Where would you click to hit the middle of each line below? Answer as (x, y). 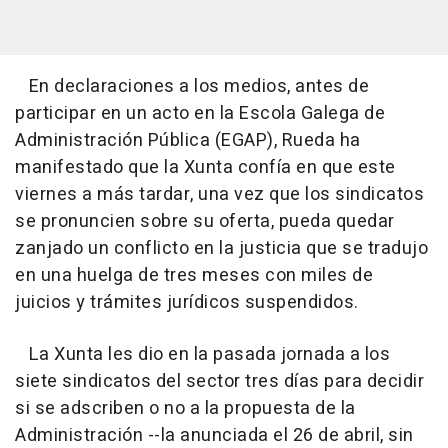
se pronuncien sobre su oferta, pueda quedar (205, 221)
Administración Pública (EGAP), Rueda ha (188, 140)
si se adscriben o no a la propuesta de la (185, 408)
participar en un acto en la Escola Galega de (200, 113)
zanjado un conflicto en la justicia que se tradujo (221, 248)
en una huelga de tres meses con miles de (194, 275)
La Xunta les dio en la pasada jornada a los (202, 354)
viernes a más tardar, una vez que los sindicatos (219, 194)
